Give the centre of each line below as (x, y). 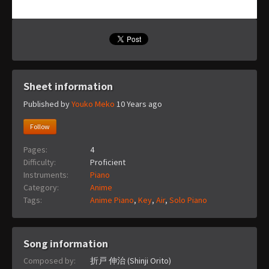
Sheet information (68, 86)
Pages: (35, 149)
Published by (47, 104)
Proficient (108, 162)
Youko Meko (93, 104)
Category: (41, 187)
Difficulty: (40, 162)
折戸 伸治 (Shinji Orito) (131, 260)
